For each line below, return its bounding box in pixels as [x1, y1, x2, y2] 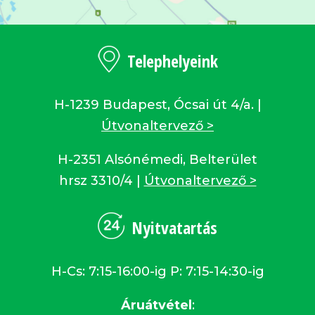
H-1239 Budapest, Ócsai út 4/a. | [53, 96, 262, 112]
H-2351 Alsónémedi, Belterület [58, 151, 257, 167]
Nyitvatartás [131, 216, 217, 240]
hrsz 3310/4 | [58, 172, 144, 188]
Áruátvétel [120, 297, 192, 313]
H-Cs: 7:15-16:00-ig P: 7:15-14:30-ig [51, 263, 264, 279]
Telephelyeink [127, 49, 218, 73]
